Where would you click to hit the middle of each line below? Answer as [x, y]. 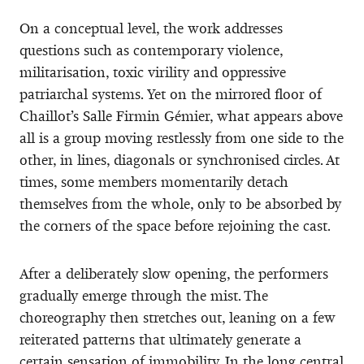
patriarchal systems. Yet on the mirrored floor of [171, 94]
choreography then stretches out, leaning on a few [178, 317]
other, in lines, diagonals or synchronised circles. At [180, 160]
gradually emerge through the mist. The [144, 295]
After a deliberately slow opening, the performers [174, 273]
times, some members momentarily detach [154, 182]
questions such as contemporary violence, [151, 50]
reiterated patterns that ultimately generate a [160, 339]
